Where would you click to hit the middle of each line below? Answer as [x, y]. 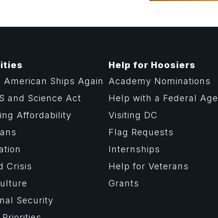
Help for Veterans [149, 166]
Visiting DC [133, 115]
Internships [135, 149]
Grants [124, 183]
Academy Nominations [160, 81]
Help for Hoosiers [152, 65]
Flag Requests [141, 132]
